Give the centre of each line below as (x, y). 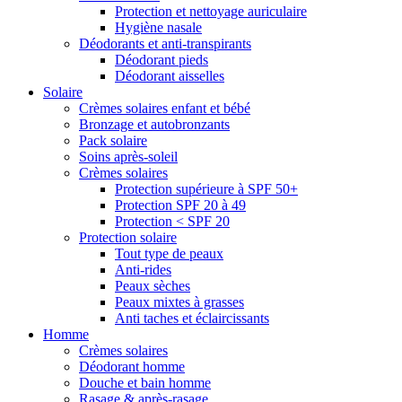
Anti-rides (143, 270)
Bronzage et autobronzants (154, 125)
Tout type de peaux (169, 254)
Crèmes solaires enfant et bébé (165, 109)
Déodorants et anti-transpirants (165, 44)
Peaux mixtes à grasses (179, 302)
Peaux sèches (153, 286)
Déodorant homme (132, 367)
